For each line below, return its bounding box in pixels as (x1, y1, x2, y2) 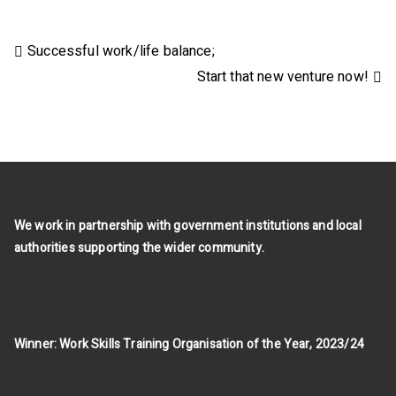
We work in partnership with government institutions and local (14, 216, 362, 235)
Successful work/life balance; (27, 40, 215, 62)
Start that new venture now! (196, 65, 369, 88)
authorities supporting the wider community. (14, 238, 264, 257)
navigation (13, 75, 156, 110)
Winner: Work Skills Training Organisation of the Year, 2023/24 (14, 334, 364, 354)
